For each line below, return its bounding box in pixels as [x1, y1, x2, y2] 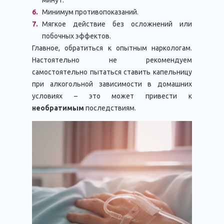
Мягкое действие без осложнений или [42, 20, 192, 28]
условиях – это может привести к [32, 92, 192, 100]
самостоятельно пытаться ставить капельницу [32, 68, 192, 76]
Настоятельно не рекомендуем [32, 56, 192, 64]
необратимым [32, 104, 85, 112]
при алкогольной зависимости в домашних [32, 80, 192, 88]
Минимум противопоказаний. [42, 8, 138, 16]
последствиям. [85, 104, 136, 112]
